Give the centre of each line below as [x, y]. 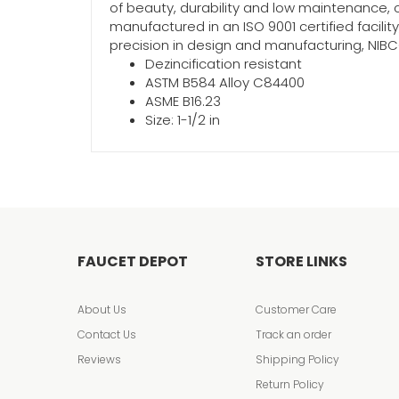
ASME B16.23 [183, 101]
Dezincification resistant [224, 64]
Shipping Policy [297, 359]
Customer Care [296, 309]
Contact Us [107, 334]
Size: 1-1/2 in [183, 120]
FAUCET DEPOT [133, 261]
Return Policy [290, 384]
